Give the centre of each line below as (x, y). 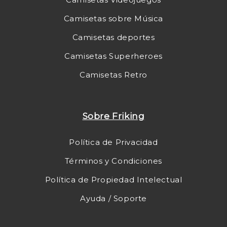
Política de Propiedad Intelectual (113, 180)
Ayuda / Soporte (113, 198)
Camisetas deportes (113, 37)
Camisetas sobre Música (113, 18)
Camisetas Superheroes (113, 56)
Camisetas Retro (113, 75)
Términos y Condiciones (113, 161)
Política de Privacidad (113, 142)
